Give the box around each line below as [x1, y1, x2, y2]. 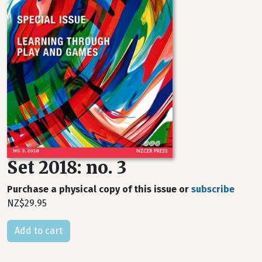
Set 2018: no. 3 [7, 157, 126, 178]
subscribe [191, 184, 235, 195]
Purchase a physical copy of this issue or [7, 184, 191, 195]
